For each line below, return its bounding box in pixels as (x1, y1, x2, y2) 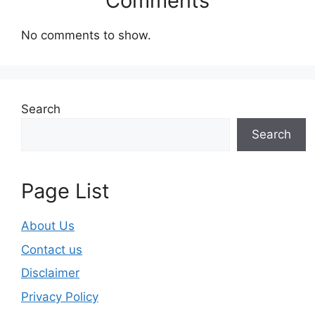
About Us (21, 219, 75, 233)
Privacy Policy (21, 289, 98, 304)
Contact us (21, 242, 82, 257)
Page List (21, 179, 110, 204)
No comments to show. (21, 28, 151, 43)
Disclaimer (21, 266, 79, 281)
